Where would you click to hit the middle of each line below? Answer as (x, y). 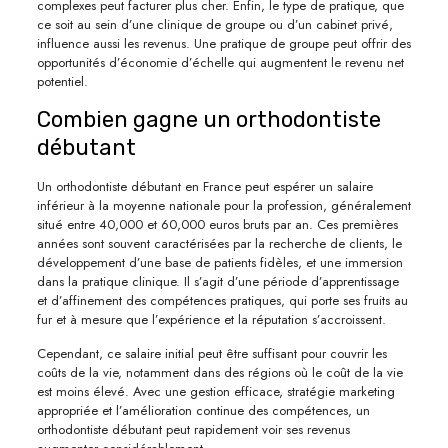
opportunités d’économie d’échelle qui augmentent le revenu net (220, 62)
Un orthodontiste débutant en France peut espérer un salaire (204, 186)
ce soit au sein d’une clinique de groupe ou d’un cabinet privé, (214, 24)
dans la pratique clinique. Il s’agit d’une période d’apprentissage (217, 281)
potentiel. (62, 81)
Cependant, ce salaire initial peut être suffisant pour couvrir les (211, 353)
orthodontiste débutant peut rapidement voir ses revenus (193, 429)
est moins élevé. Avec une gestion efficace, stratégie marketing (215, 391)
